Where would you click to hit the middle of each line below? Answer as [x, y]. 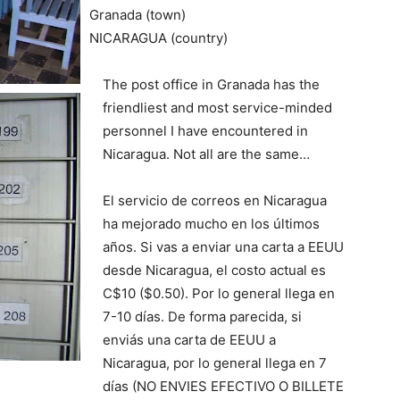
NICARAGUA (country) [158, 38]
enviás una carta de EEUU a [189, 340]
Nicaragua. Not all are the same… [206, 154]
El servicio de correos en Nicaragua [215, 200]
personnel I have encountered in [205, 131]
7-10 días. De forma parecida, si [202, 317]
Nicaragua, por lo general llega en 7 [215, 363]
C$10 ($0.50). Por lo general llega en [219, 293]
